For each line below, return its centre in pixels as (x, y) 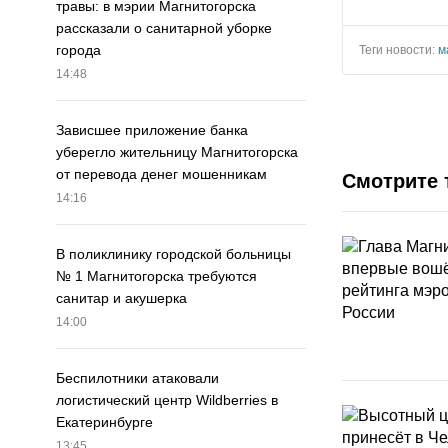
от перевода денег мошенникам (161, 174)
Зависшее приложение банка (152, 130)
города (78, 50)
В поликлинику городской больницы (173, 254)
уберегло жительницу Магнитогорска (177, 152)
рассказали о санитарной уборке (164, 28)
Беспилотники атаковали (137, 378)
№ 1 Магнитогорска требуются (156, 276)
